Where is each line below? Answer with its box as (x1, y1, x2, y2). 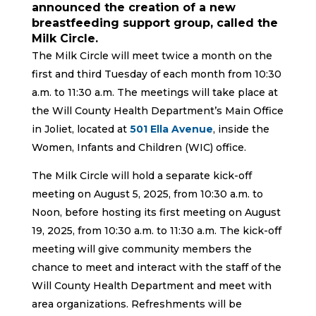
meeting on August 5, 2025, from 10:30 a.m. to (31, 187, 263, 200)
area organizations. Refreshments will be (31, 297, 242, 310)
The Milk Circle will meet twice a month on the (31, 49, 272, 62)
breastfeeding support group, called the (31, 16, 278, 30)
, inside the (212, 122, 269, 135)
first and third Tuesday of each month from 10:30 (31, 67, 281, 80)
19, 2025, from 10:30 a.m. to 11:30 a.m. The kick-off (31, 224, 281, 237)
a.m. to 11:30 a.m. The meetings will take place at (31, 85, 278, 99)
